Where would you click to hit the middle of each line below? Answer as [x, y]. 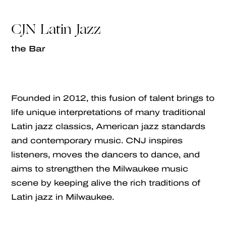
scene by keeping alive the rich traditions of [106, 183]
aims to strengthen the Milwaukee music [100, 168]
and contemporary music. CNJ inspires [97, 140]
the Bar [29, 48]
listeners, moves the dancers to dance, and [106, 154]
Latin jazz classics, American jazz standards [108, 126]
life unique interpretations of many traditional [108, 112]
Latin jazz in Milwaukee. [63, 197]
